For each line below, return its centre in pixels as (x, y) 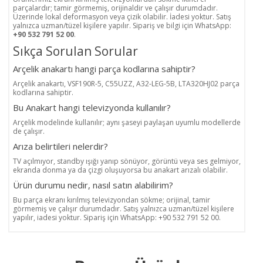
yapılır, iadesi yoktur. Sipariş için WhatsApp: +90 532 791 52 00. (117, 218)
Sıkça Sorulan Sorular (75, 51)
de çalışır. (29, 131)
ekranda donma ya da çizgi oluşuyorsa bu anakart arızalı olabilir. (120, 170)
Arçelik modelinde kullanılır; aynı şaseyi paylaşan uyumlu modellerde (127, 123)
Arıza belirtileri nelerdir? (60, 146)
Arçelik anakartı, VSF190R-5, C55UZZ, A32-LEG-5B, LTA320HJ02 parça (126, 84)
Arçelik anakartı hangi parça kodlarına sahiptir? (104, 69)
